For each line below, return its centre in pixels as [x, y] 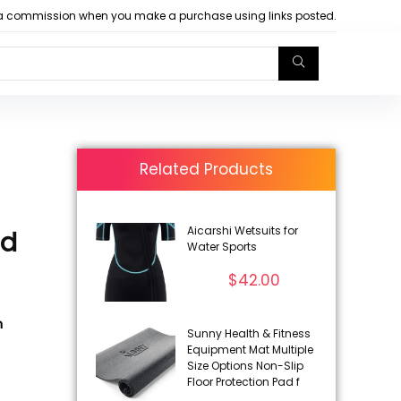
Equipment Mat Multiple [250, 350]
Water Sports [222, 246]
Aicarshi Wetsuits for [242, 230]
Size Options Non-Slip [245, 366]
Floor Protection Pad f [243, 382]
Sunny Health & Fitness [248, 334]
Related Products [207, 169]
